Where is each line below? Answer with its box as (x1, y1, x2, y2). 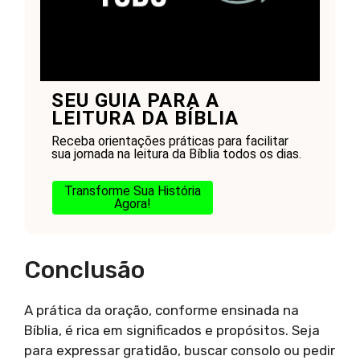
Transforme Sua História (63, 183, 201, 199)
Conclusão (24, 255, 145, 284)
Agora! (113, 196, 151, 212)
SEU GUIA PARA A (51, 89, 219, 112)
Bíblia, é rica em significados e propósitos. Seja (24, 321, 320, 338)
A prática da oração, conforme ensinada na (24, 301, 299, 318)
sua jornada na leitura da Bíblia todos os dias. (51, 146, 301, 162)
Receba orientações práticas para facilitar (51, 133, 288, 149)
